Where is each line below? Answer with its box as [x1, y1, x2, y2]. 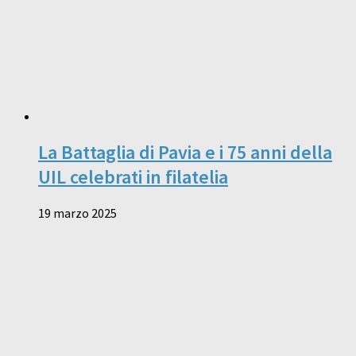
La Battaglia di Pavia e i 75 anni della [38, 139, 332, 164]
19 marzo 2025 [38, 204, 117, 221]
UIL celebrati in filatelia [38, 164, 228, 189]
